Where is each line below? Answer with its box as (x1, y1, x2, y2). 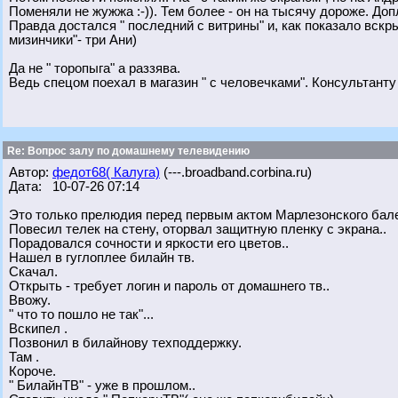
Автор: (9, 165, 52, 179)
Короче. (9, 364, 56, 378)
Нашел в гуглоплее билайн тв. (9, 251, 195, 265)
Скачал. (9, 265, 58, 279)
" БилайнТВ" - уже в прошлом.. (9, 378, 195, 393)
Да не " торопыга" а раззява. (9, 61, 180, 76)
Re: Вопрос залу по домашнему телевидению (4, 145, 250, 157)
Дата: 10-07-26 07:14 (9, 179, 139, 194)
